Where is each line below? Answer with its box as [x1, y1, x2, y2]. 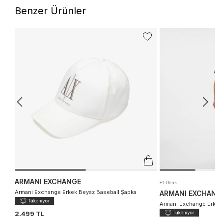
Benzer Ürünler [15, 4, 86, 17]
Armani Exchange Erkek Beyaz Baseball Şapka [15, 188, 137, 195]
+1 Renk [160, 179, 177, 185]
